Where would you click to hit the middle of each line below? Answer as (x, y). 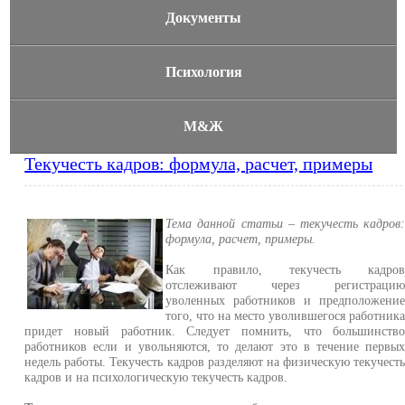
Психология (203, 72)
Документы (204, 18)
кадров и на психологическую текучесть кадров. (156, 377)
